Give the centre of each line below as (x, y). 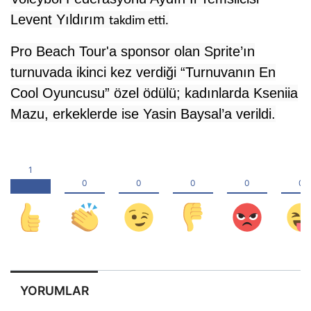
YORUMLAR (54, 290)
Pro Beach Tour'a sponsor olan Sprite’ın (133, 51)
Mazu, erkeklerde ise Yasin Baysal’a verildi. (143, 114)
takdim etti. (139, 21)
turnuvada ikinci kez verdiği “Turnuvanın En (143, 72)
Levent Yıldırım (60, 19)
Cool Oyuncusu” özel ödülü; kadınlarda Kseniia (154, 93)
